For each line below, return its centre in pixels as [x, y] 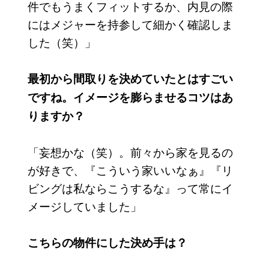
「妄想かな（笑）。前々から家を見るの [130, 152]
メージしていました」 [84, 206]
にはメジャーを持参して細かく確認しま [130, 24]
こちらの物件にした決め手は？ [107, 243]
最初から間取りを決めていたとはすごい [130, 79]
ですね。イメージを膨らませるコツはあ [130, 97]
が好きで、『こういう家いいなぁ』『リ [130, 170]
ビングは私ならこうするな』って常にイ [130, 188]
